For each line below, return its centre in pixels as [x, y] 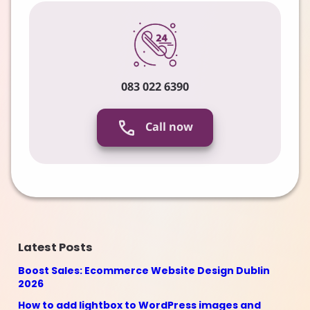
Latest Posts [55, 247]
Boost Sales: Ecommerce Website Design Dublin [144, 271]
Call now [168, 127]
